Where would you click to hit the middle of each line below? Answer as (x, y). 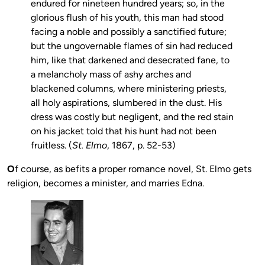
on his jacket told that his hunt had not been (124, 131)
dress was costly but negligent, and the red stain (132, 117)
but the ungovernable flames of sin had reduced (132, 46)
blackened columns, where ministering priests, (129, 88)
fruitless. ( (51, 145)
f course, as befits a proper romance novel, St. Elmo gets (133, 169)
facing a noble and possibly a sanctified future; (129, 31)
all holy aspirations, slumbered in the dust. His (126, 102)
